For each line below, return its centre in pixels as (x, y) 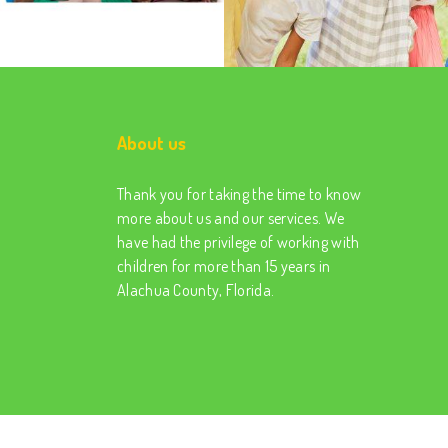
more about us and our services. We (231, 218)
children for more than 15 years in (224, 266)
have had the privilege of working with (238, 242)
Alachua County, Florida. (196, 290)
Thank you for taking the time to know (239, 194)
